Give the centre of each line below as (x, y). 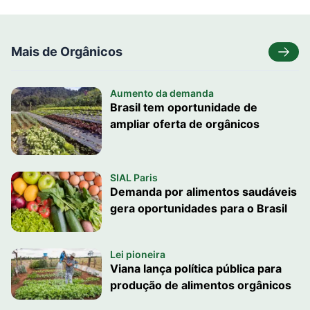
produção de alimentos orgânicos (200, 285)
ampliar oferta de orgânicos (184, 124)
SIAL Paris (134, 177)
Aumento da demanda (162, 93)
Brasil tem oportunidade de (183, 107)
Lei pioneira (137, 255)
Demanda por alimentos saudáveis (203, 191)
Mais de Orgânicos (67, 52)
